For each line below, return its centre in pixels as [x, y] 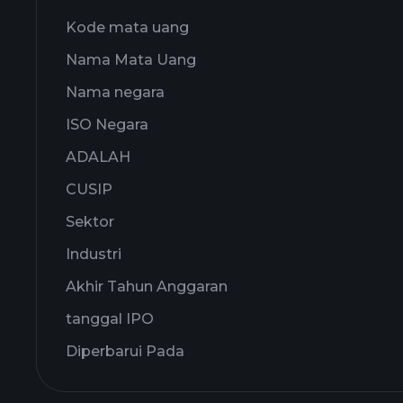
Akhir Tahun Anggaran [147, 287]
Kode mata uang [127, 27]
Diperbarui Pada [125, 351]
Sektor [90, 222]
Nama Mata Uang [131, 60]
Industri [94, 254]
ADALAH [98, 157]
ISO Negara [107, 125]
